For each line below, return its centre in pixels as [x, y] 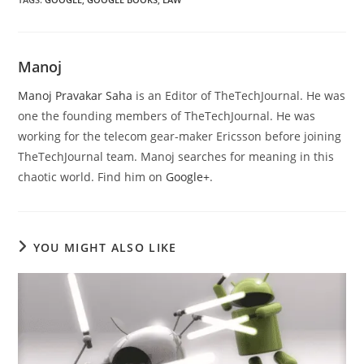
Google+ [188, 177]
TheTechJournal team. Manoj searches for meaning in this [176, 156]
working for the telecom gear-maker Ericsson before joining [180, 136]
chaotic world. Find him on [92, 177]
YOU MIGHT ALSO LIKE [105, 247]
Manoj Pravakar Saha [76, 95]
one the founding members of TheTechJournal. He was [167, 116]
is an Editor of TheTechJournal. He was [239, 95]
